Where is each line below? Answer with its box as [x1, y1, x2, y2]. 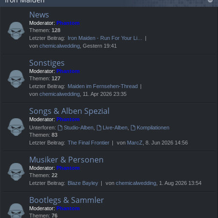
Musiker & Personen [29, 154, 104, 165]
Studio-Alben [63, 125, 93, 131]
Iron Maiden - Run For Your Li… [68, 35, 143, 41]
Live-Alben [102, 125, 127, 131]
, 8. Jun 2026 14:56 [143, 140, 188, 146]
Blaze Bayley [68, 180, 98, 186]
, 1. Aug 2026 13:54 [156, 180, 201, 186]
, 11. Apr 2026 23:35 [80, 91, 127, 97]
